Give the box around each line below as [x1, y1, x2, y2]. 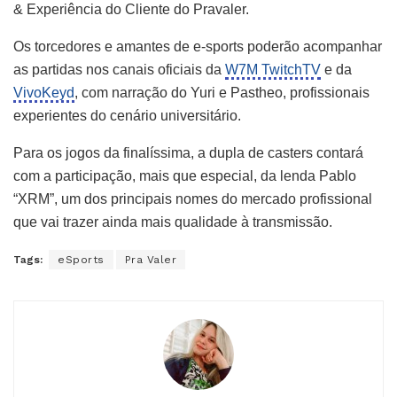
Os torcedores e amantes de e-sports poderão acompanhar [13, 39, 382, 55]
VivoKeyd [13, 85, 74, 101]
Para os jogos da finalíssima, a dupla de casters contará [13, 145, 363, 161]
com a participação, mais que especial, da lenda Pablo [13, 168, 356, 184]
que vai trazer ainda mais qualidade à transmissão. [13, 214, 332, 230]
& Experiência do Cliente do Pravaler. [13, 2, 249, 18]
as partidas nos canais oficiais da [13, 62, 225, 78]
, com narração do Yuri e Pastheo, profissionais [74, 85, 370, 101]
